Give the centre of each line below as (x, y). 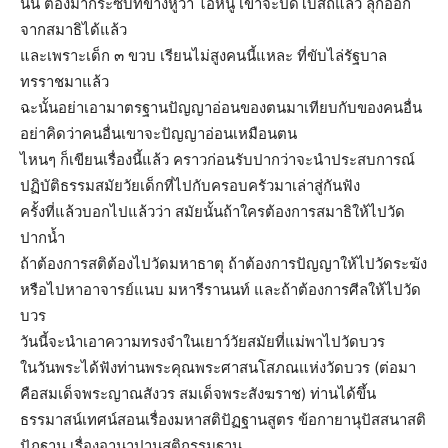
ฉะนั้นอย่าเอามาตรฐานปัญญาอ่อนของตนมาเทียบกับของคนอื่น (221, 107)
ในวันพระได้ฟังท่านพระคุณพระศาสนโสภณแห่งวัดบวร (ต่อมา (218, 367)
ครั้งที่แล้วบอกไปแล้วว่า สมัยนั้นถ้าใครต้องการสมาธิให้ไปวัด (212, 211)
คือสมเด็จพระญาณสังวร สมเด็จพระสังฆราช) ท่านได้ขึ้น (198, 393)
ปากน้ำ (42, 237)
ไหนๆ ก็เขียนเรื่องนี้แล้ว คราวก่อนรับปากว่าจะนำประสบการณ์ (217, 159)
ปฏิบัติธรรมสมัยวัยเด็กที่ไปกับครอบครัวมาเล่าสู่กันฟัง (190, 185)
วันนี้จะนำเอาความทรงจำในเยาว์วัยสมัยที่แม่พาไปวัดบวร (202, 341)
